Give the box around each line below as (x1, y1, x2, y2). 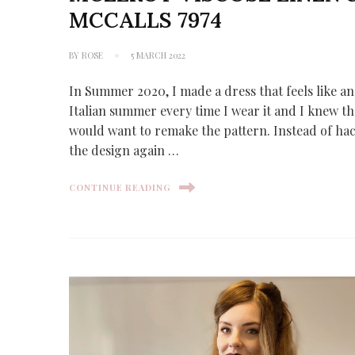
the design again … (69, 141, 180, 158)
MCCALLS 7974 (69, 6, 223, 33)
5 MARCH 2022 (131, 48, 186, 61)
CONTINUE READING (69, 181, 172, 193)
